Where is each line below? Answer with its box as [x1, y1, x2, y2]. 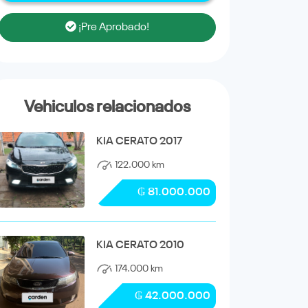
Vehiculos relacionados [24, 98, 190, 115]
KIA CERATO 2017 [96, 135, 183, 147]
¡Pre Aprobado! [76, 21, 149, 33]
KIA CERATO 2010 [96, 239, 184, 251]
